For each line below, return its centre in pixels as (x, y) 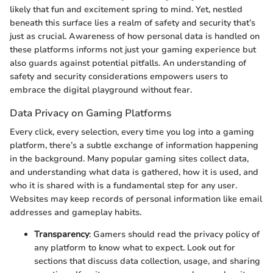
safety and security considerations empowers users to (119, 76)
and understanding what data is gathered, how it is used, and (134, 172)
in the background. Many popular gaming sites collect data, (129, 158)
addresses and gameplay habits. (76, 212)
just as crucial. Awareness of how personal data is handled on (135, 36)
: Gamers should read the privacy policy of (174, 234)
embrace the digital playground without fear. (101, 90)
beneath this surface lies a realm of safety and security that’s (133, 23)
